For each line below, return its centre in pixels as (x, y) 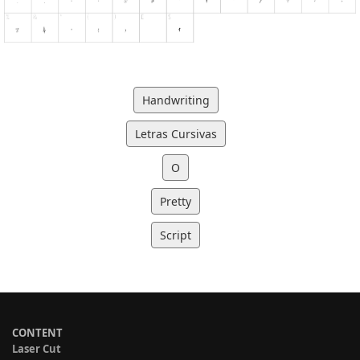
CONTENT (37, 332)
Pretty (176, 201)
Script (176, 235)
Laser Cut (37, 348)
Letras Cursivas (176, 133)
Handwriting (176, 100)
